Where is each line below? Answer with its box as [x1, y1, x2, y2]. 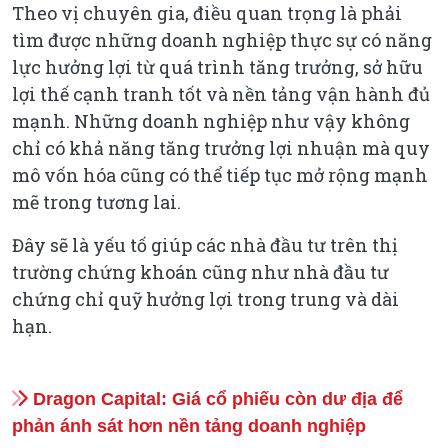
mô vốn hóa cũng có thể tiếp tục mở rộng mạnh [12, 162, 428, 187]
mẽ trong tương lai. [12, 189, 181, 214]
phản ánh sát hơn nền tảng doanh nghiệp [12, 415, 366, 436]
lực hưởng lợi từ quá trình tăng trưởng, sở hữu [12, 54, 423, 79]
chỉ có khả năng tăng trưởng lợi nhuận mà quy [12, 135, 430, 160]
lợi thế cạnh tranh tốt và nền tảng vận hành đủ [12, 81, 430, 106]
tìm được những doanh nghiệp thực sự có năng [12, 27, 432, 52]
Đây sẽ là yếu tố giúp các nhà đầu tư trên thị [12, 232, 398, 257]
